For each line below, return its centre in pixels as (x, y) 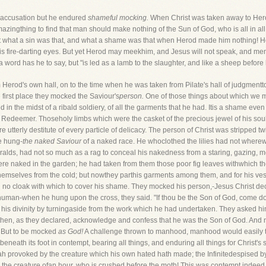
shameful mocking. (118, 18)
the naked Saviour (52, 141)
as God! (71, 232)
